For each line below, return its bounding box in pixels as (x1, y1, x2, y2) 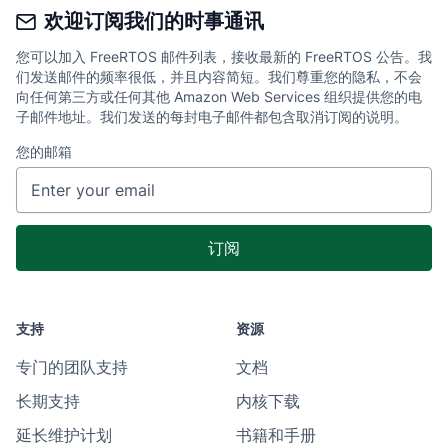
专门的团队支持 (16, 356, 128, 377)
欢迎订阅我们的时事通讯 (44, 8, 264, 33)
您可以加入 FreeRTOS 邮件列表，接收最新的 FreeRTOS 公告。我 (16, 47, 432, 65)
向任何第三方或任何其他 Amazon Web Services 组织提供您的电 (16, 87, 422, 105)
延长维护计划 (16, 424, 112, 445)
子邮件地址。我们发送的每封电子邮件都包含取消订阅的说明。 (16, 107, 408, 125)
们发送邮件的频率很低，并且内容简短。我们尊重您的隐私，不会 (16, 67, 422, 85)
